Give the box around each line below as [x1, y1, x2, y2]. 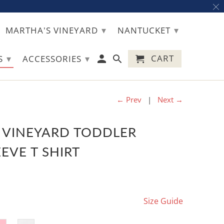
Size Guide [143, 195, 183, 206]
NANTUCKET [117, 24, 173, 36]
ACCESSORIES [22, 53, 84, 64]
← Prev [116, 94, 141, 104]
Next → [157, 94, 183, 104]
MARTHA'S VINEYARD [5, 24, 100, 36]
